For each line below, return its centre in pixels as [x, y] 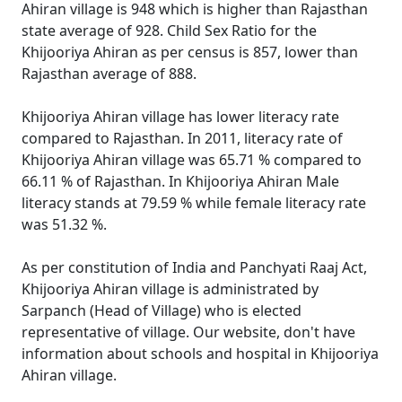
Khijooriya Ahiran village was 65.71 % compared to [192, 160]
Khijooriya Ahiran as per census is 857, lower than [190, 52]
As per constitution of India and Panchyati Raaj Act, [194, 267]
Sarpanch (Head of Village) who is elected [162, 310]
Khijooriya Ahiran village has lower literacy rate [180, 117]
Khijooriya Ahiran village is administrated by [170, 289]
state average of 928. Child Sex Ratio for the [169, 31]
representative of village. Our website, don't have [188, 332]
